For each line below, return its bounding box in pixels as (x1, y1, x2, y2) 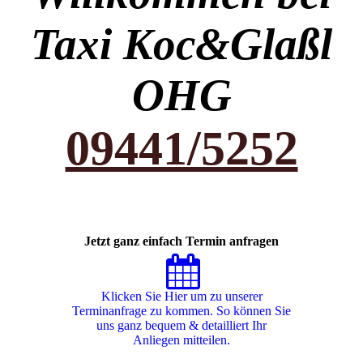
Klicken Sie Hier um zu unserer (100, 289, 263, 303)
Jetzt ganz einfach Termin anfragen (84, 234, 279, 248)
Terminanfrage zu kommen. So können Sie (72, 304, 291, 318)
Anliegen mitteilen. (133, 333, 230, 347)
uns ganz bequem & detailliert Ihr (96, 318, 267, 332)
